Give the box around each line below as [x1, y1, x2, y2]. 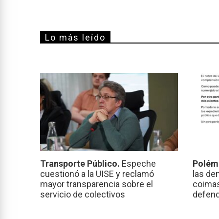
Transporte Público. [40, 158, 122, 169]
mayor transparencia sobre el [40, 179, 153, 190]
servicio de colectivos [40, 189, 125, 200]
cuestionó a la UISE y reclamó [40, 169, 154, 179]
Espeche [122, 158, 156, 169]
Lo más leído [45, 32, 106, 43]
